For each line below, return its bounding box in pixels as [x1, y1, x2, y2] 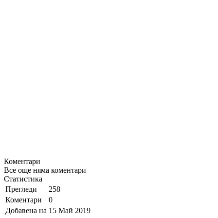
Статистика [4, 174, 42, 183]
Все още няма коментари [4, 165, 86, 174]
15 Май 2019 [49, 206, 91, 215]
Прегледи [5, 184, 37, 193]
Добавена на [5, 206, 47, 215]
